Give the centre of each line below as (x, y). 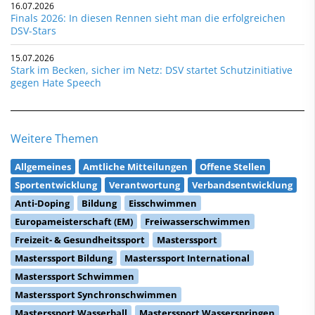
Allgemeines (43, 166)
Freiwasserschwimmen (198, 221)
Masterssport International (187, 258)
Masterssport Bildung (64, 258)
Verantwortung (144, 185)
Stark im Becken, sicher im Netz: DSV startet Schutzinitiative (152, 70)
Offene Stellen (233, 166)
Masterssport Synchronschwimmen (96, 294)
